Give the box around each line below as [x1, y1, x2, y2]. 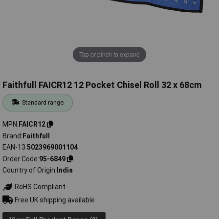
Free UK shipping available [13, 196, 95, 204]
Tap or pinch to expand [79, 50, 140, 59]
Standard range [22, 99, 64, 107]
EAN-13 [2, 143, 25, 152]
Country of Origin [2, 166, 55, 175]
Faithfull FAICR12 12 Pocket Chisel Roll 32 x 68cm [2, 80, 201, 90]
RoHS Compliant [13, 183, 66, 191]
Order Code [2, 154, 38, 163]
